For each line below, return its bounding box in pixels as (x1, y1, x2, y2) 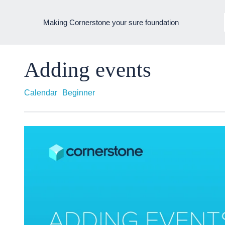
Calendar (24, 88, 57, 97)
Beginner (62, 88, 95, 97)
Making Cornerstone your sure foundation (43, 18, 179, 27)
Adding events (24, 58, 151, 81)
